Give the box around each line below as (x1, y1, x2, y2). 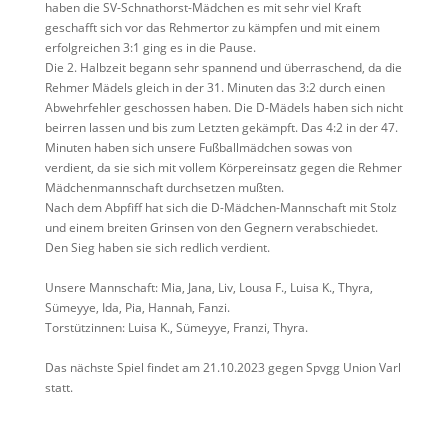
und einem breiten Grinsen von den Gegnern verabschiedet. (44, 218, 378, 236)
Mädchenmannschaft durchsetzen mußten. (44, 178, 284, 196)
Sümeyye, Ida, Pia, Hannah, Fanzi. (44, 298, 230, 316)
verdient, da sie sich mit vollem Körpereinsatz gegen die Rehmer (44, 158, 402, 176)
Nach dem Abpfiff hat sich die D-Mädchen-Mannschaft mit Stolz (44, 198, 397, 216)
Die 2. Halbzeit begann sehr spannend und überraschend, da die (44, 58, 402, 76)
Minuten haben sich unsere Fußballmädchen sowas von (44, 138, 352, 156)
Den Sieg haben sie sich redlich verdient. (44, 238, 270, 256)
